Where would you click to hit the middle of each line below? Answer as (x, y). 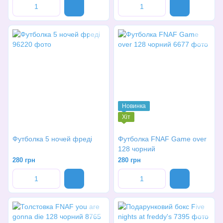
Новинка (134, 106)
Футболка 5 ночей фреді (52, 139)
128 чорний (137, 149)
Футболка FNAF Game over (162, 139)
